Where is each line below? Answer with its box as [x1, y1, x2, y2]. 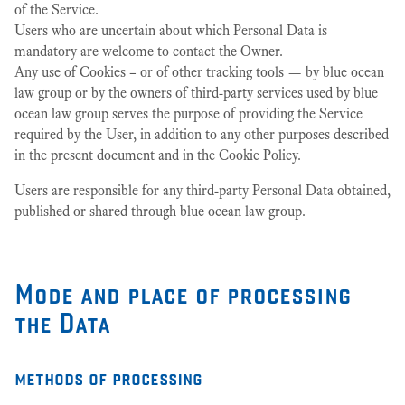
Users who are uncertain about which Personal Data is [14, 22, 327, 39]
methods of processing [14, 364, 202, 390]
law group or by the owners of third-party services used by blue [14, 84, 378, 101]
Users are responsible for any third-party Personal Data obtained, [14, 182, 391, 199]
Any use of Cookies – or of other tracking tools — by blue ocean [14, 63, 384, 80]
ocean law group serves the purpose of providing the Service [14, 105, 363, 122]
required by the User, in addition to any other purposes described [14, 126, 389, 143]
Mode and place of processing [14, 277, 351, 310]
